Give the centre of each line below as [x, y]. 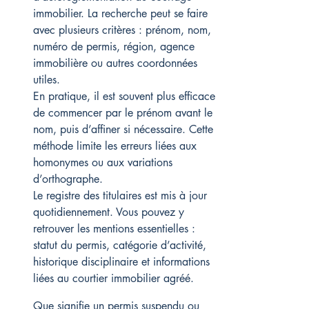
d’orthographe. [68, 179]
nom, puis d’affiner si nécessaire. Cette [125, 129]
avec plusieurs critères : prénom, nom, [124, 30]
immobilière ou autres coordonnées [117, 63]
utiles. [47, 80]
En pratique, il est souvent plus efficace [126, 96]
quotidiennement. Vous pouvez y [110, 212]
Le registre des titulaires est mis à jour [122, 196]
